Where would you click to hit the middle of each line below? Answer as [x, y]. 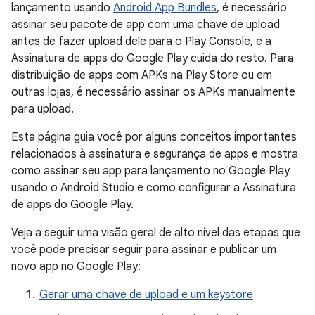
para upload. [43, 109]
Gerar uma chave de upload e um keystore [146, 295]
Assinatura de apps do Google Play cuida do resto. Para [153, 58]
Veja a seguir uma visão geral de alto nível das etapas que [156, 233]
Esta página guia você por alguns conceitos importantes [154, 137]
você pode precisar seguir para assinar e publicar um [144, 250]
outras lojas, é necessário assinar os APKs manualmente [153, 92]
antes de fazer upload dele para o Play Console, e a [141, 41]
